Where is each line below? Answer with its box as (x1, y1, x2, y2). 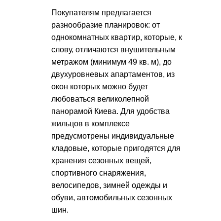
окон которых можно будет (51, 82, 148, 91)
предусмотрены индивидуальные (51, 132, 174, 140)
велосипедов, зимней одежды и (51, 181, 167, 189)
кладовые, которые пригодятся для (51, 144, 181, 152)
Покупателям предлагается (51, 8, 151, 17)
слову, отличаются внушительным (51, 45, 176, 54)
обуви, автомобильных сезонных (51, 193, 172, 202)
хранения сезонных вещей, (51, 156, 151, 165)
